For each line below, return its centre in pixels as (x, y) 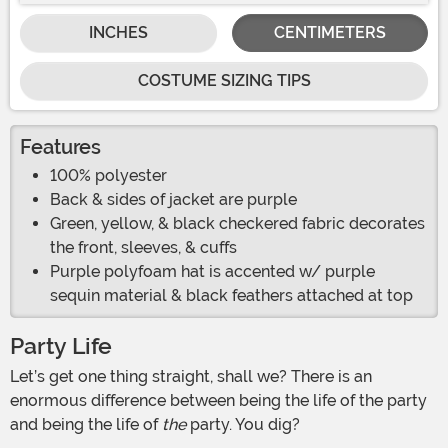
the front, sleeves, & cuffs (143, 248)
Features (60, 147)
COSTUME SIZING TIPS (224, 81)
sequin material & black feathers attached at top (231, 296)
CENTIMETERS (329, 33)
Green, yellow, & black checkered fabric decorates (237, 224)
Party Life (61, 347)
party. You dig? (243, 425)
